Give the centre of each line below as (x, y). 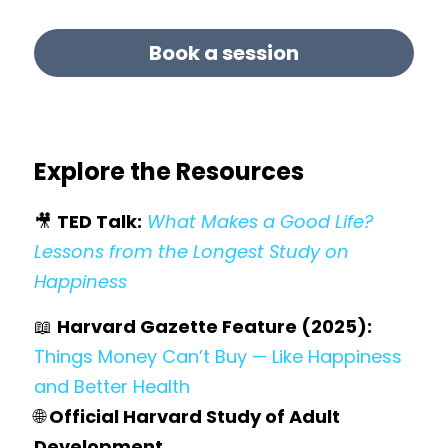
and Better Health (112, 386)
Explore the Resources (169, 171)
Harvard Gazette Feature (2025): (214, 326)
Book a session (224, 53)
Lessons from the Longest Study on (191, 251)
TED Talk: (99, 221)
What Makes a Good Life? (260, 221)
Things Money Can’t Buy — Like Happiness (218, 356)
